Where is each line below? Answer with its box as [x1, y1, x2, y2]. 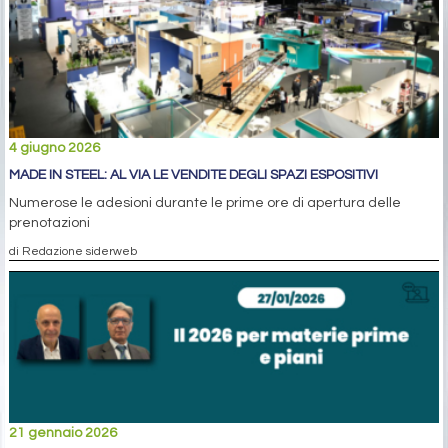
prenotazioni [9, 215, 90, 230]
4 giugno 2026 [9, 140, 100, 155]
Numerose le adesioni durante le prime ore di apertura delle [9, 195, 401, 210]
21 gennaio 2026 [9, 426, 117, 440]
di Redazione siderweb [9, 244, 137, 257]
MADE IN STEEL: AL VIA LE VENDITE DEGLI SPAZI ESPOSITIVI [9, 167, 378, 182]
